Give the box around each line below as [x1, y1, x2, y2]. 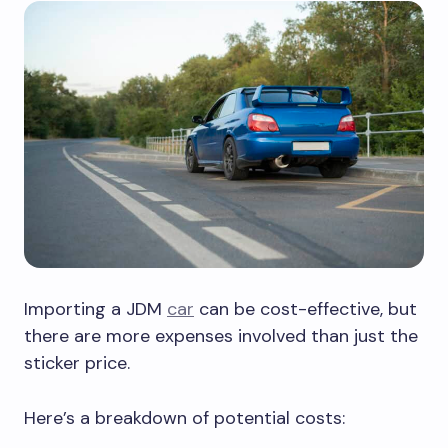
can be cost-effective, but [194, 296, 417, 321]
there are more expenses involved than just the [24, 323, 418, 348]
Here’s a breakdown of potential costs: [24, 405, 345, 430]
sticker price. [24, 350, 130, 375]
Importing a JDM [24, 296, 167, 321]
